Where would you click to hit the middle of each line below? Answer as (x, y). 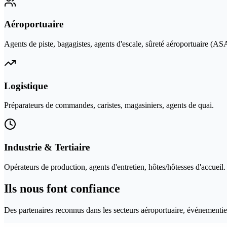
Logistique (26, 86)
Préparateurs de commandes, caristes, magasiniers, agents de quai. (109, 105)
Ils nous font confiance (62, 188)
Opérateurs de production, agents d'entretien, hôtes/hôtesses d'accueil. (115, 167)
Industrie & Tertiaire (47, 147)
